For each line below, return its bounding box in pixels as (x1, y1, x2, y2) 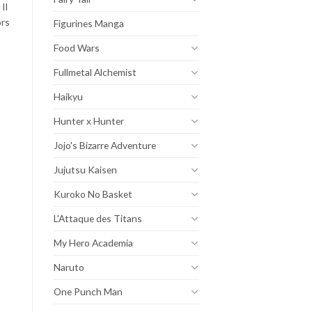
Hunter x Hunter (54, 114, 124, 127)
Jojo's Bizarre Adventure (54, 139, 156, 151)
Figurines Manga (54, 17, 124, 29)
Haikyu (54, 90, 83, 102)
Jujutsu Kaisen (54, 163, 117, 175)
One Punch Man (54, 285, 123, 297)
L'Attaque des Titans (54, 212, 142, 224)
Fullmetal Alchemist (54, 65, 136, 78)
